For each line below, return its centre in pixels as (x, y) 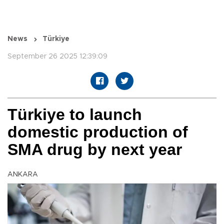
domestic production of (98, 132)
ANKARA (23, 175)
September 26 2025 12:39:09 (57, 57)
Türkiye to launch (75, 115)
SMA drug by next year (95, 150)
